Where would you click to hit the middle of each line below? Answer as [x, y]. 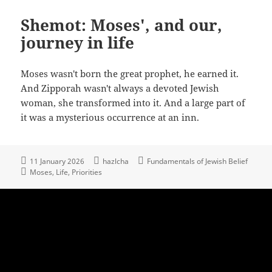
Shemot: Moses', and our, [122, 25]
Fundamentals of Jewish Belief [198, 161]
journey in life [78, 42]
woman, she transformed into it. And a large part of [133, 102]
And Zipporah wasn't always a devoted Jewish [120, 88]
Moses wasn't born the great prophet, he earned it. [130, 73]
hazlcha [116, 161]
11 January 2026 [57, 161]
